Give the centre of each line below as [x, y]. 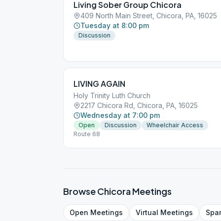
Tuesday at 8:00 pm [115, 25]
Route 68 [87, 134]
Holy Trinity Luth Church [112, 95]
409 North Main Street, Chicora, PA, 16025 [149, 16]
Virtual [147, 212]
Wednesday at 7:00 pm [120, 115]
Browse [80, 191]
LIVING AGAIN [99, 84]
